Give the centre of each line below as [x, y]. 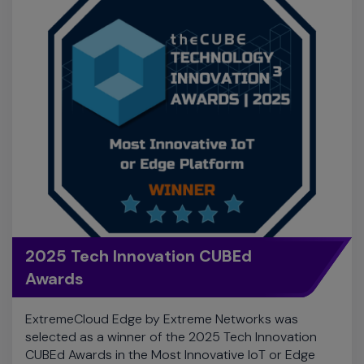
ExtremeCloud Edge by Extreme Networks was [162, 230]
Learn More [75, 323]
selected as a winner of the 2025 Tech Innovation [171, 248]
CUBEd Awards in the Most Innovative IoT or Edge [170, 266]
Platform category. [80, 284]
